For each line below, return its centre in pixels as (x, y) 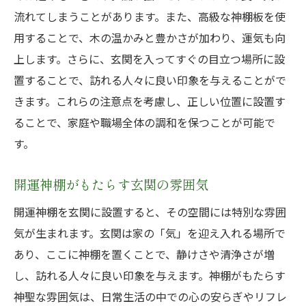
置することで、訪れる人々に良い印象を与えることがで (150, 80)
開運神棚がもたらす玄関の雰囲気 (111, 184)
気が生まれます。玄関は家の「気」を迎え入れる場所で (150, 233)
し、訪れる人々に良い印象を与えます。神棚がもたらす (150, 275)
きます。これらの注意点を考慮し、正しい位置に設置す (150, 101)
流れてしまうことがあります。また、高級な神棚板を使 (150, 16)
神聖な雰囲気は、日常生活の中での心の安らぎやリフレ (150, 296)
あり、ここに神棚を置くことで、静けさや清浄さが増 (144, 254)
